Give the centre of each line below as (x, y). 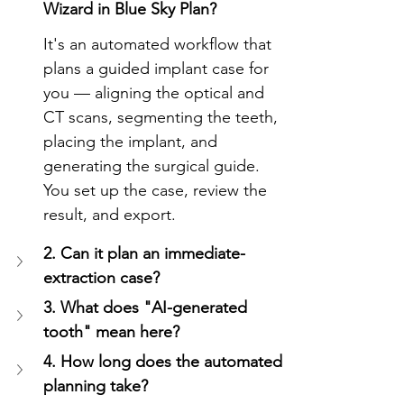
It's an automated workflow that (160, 44)
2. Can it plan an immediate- (144, 253)
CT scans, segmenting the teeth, (163, 117)
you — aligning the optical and (156, 92)
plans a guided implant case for (158, 68)
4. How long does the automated (165, 361)
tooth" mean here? (111, 331)
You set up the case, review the (157, 190)
